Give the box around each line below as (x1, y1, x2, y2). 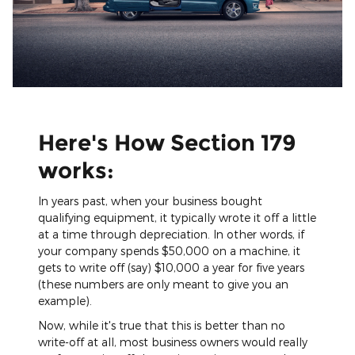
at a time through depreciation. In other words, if (38, 227, 304, 242)
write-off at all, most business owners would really (38, 335, 307, 349)
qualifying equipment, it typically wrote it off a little (38, 211, 316, 225)
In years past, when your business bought (38, 194, 262, 208)
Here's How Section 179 (38, 128, 296, 156)
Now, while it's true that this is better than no (38, 319, 285, 333)
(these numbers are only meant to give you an (38, 277, 288, 292)
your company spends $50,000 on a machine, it (38, 244, 300, 258)
